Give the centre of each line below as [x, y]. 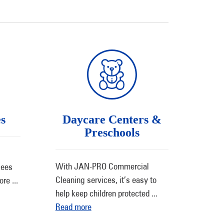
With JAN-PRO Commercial [102, 166]
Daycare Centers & [112, 119]
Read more [73, 207]
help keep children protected [103, 193]
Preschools [112, 132]
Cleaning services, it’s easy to [106, 180]
